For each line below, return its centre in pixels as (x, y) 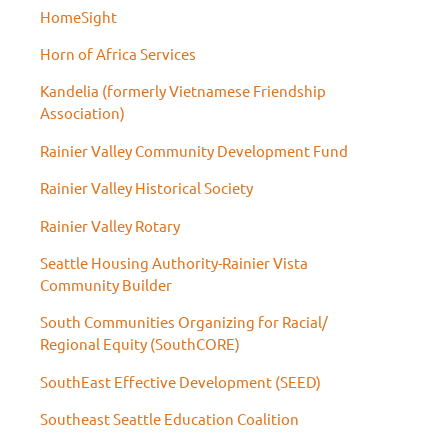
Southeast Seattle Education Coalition (169, 419)
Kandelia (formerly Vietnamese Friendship (183, 91)
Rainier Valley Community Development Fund (194, 150)
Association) (82, 113)
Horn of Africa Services (118, 53)
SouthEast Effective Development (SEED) (180, 381)
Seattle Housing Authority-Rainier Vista (174, 262)
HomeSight (78, 16)
